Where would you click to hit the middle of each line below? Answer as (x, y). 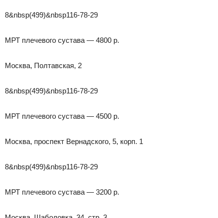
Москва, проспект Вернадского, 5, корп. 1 (74, 141)
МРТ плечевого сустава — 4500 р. (62, 116)
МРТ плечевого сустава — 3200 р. (62, 192)
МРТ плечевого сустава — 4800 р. (62, 40)
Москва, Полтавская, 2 (43, 65)
